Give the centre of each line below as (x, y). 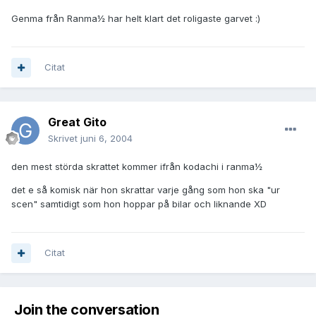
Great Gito (77, 122)
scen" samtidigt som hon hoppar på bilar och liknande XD (139, 204)
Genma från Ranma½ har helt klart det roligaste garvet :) (136, 19)
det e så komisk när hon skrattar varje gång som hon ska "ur (146, 190)
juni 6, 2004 (107, 139)
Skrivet (64, 139)
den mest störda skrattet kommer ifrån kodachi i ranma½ (137, 167)
